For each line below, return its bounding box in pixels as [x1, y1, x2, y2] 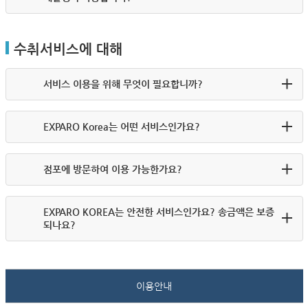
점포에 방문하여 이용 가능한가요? [43, 164, 182, 175]
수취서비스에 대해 [13, 41, 122, 57]
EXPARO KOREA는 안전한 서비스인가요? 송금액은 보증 [43, 206, 274, 217]
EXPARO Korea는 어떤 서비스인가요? [43, 121, 200, 132]
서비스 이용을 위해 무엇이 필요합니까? [43, 78, 203, 89]
